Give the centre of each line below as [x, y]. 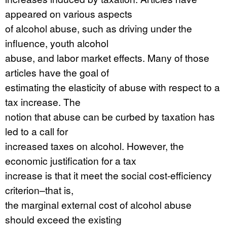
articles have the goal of [57, 72]
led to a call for [36, 131]
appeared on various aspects [69, 13]
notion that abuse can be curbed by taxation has [110, 116]
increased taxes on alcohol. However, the [94, 146]
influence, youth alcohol [57, 43]
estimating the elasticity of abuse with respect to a [112, 87]
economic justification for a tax [71, 160]
